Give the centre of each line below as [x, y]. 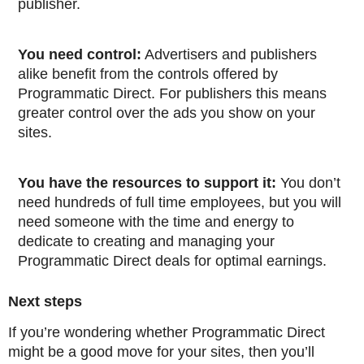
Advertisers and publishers [229, 55]
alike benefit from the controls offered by [148, 74]
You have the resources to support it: [147, 183]
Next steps [45, 302]
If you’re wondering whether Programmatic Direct [167, 333]
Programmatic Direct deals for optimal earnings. [172, 261]
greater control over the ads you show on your [167, 113]
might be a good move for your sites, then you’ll [161, 352]
